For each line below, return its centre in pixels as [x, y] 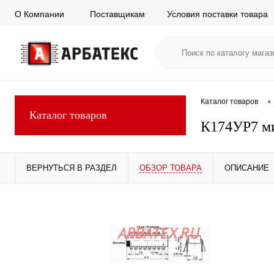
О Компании [39, 14]
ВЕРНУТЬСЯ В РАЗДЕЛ [72, 168]
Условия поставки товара [217, 14]
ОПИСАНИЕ [247, 168]
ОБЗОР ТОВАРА [171, 168]
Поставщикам [117, 14]
